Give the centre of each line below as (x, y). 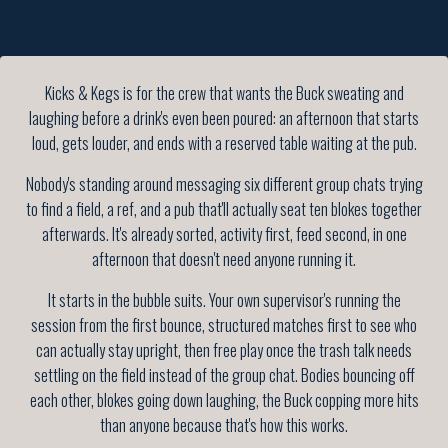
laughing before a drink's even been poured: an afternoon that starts (224, 118)
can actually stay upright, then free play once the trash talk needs (224, 350)
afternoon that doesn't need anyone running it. (224, 259)
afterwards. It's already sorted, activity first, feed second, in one (224, 234)
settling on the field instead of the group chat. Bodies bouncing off (224, 375)
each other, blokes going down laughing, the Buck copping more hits (224, 400)
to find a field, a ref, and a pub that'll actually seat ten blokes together (224, 209)
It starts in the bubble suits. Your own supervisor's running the (224, 300)
